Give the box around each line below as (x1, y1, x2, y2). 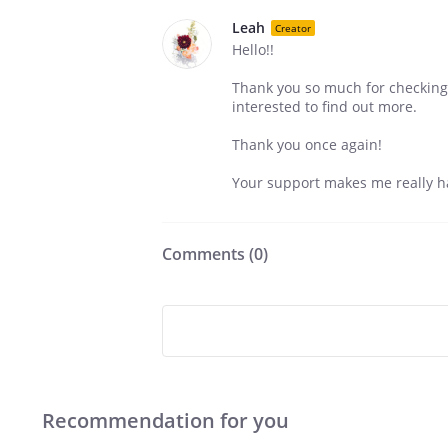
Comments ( (162, 243, 254, 265)
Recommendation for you (42, 407, 289, 434)
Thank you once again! (232, 135, 382, 154)
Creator (275, 20, 311, 35)
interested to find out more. (232, 97, 417, 116)
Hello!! (232, 40, 274, 59)
